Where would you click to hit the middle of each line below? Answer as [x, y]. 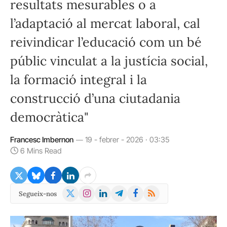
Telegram [128, 191]
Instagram [97, 191]
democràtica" [49, 117]
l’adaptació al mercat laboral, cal [105, 23]
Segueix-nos [38, 194]
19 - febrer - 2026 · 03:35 [127, 140]
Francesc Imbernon [42, 140]
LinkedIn [111, 191]
